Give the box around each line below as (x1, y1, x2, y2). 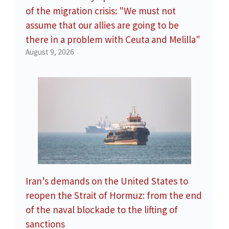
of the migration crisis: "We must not (26, 4, 176, 17)
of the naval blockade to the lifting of (26, 203, 178, 216)
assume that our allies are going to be (26, 18, 179, 31)
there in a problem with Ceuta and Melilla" (26, 33, 200, 45)
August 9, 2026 (26, 47, 74, 57)
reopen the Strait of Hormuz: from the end (26, 189, 202, 201)
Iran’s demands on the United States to (26, 174, 188, 187)
